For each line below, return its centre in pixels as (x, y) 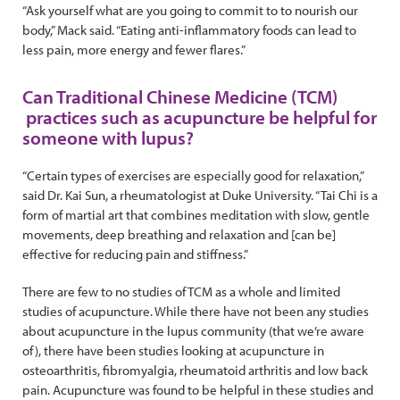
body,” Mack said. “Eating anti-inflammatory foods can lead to (189, 29)
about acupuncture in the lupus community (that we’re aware (193, 330)
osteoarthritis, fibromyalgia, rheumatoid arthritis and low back (195, 370)
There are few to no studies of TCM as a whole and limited (181, 291)
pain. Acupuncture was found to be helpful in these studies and (198, 389)
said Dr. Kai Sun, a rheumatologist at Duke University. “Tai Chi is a (200, 195)
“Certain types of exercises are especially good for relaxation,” (193, 175)
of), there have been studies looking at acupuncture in (173, 350)
